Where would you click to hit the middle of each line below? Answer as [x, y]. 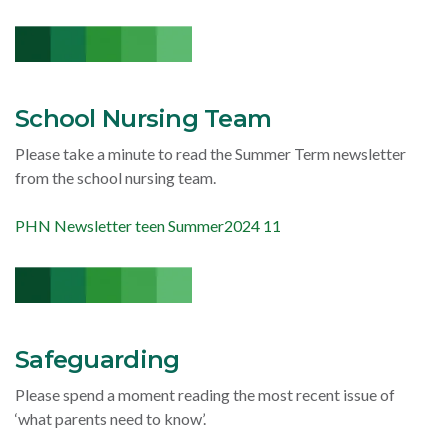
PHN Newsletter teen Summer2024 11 [148, 226]
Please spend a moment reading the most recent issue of [205, 395]
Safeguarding [97, 360]
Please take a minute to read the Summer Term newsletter [210, 154]
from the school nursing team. [115, 178]
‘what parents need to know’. [110, 419]
